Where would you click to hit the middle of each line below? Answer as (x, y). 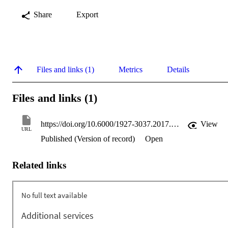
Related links (39, 165)
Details (178, 69)
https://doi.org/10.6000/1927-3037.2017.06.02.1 (175, 124)
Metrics (131, 69)
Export (87, 14)
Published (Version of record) (89, 139)
